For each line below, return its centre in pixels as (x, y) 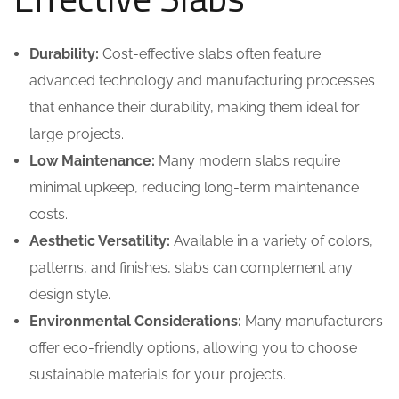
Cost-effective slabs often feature (210, 54)
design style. (70, 294)
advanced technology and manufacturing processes (202, 81)
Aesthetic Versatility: (100, 241)
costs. (49, 214)
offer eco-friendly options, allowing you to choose (193, 348)
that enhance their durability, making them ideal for (195, 107)
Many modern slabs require (248, 161)
